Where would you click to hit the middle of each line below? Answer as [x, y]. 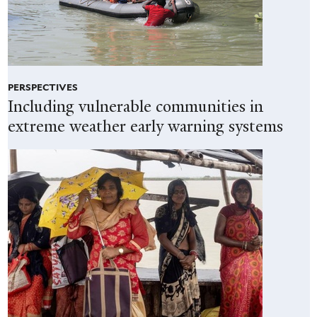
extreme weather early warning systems [145, 126]
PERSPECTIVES [42, 87]
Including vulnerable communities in [135, 106]
